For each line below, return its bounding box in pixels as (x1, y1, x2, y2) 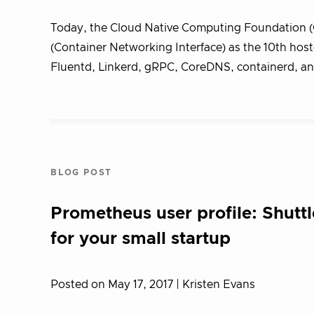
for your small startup (50, 231, 231, 247)
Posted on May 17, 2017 (50, 279, 176, 290)
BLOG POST (50, 168, 113, 177)
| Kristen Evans (176, 279, 255, 290)
